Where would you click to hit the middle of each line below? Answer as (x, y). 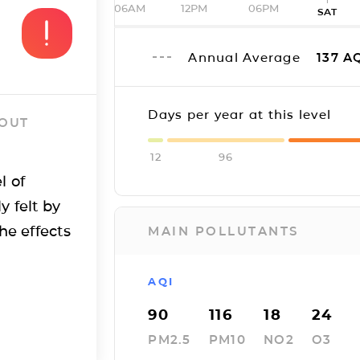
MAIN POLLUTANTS (223, 231)
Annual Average (247, 57)
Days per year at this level (240, 115)
